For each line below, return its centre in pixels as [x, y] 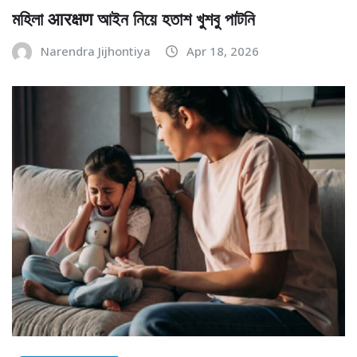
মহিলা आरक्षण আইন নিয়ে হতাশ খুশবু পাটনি [133, 19]
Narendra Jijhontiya [96, 51]
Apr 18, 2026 [223, 51]
